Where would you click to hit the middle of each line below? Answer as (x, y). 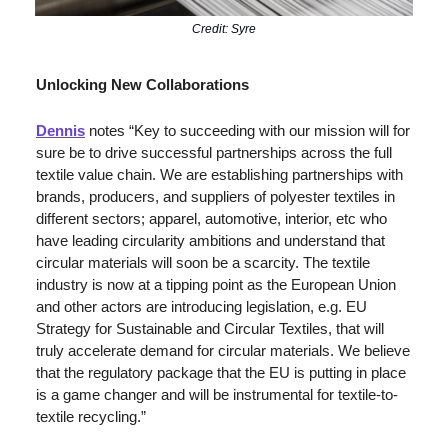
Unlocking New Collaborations (142, 84)
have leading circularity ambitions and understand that (210, 240)
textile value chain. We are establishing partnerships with (219, 174)
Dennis (60, 130)
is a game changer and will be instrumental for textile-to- (217, 394)
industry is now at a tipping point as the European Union (216, 284)
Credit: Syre (224, 28)
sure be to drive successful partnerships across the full (214, 152)
